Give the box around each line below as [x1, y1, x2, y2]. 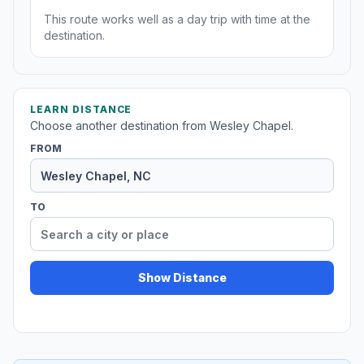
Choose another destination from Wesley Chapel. [30, 119, 293, 133]
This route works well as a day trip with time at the [44, 12, 310, 27]
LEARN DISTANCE [30, 103, 132, 116]
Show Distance [137, 271, 227, 285]
